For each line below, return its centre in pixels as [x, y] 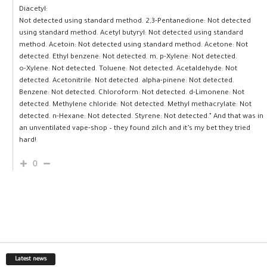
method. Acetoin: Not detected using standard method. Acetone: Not [133, 45]
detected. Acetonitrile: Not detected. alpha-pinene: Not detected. [127, 81]
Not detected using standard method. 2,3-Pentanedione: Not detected [135, 21]
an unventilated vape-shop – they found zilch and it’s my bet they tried [135, 129]
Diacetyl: [33, 10]
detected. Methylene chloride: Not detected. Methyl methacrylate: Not [135, 105]
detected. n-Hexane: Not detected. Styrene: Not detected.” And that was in [141, 117]
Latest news [31, 259]
